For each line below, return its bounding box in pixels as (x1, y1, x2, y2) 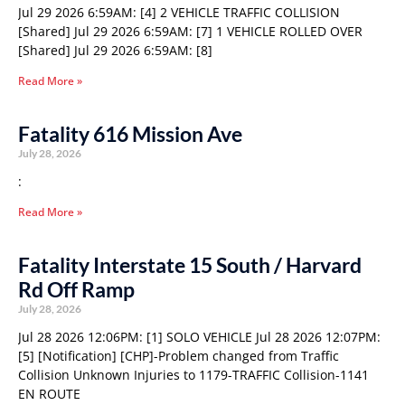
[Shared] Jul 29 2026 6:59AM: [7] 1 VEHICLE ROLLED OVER (18, 23, 363, 40)
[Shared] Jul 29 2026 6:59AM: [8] (18, 42, 212, 59)
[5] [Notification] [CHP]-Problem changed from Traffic (18, 347, 339, 364)
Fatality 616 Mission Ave (18, 121, 242, 146)
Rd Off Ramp (18, 277, 135, 302)
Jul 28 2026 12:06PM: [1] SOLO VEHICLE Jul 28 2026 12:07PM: (18, 328, 381, 345)
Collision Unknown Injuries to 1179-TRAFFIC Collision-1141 (18, 366, 369, 383)
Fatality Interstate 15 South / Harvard (18, 252, 362, 278)
